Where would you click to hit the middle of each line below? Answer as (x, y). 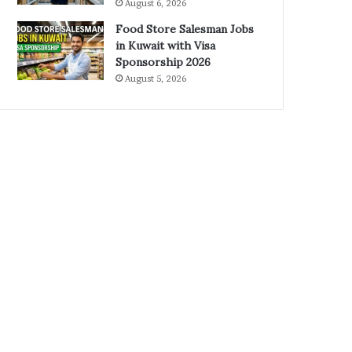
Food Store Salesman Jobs (185, 29)
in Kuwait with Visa (166, 46)
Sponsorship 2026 (163, 62)
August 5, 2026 (156, 79)
